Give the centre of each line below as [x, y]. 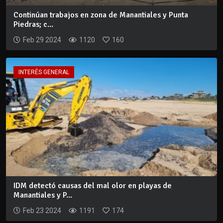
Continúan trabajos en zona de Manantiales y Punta [101, 15]
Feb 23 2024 [42, 211]
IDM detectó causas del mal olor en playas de [93, 186]
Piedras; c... [33, 24]
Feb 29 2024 [42, 40]
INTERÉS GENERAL [44, 72]
